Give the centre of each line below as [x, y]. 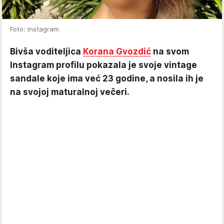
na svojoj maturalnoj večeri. [70, 92]
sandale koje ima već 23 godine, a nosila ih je [107, 78]
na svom [170, 51]
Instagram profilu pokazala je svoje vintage [103, 65]
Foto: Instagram [34, 29]
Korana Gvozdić [117, 51]
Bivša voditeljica [46, 51]
